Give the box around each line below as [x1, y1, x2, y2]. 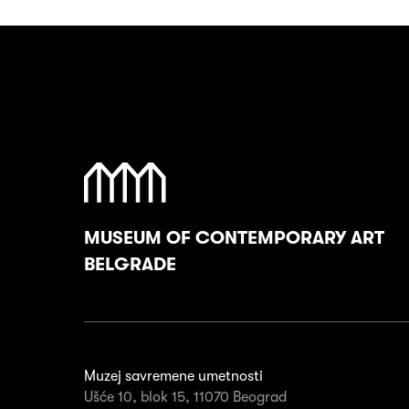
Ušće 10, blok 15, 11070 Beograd [84, 389, 287, 406]
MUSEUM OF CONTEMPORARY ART [84, 227, 384, 249]
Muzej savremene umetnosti [84, 368, 263, 385]
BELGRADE [84, 254, 176, 276]
